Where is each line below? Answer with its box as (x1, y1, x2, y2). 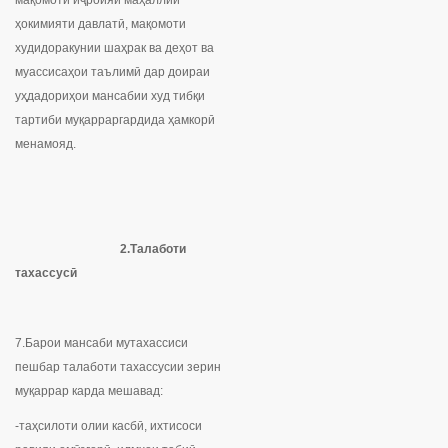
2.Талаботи (15, 242, 186, 257)
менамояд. (15, 137, 76, 152)
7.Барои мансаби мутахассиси (15, 336, 188, 351)
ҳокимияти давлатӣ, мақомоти (15, 17, 186, 32)
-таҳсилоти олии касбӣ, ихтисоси (15, 419, 202, 434)
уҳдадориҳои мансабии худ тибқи (15, 89, 205, 104)
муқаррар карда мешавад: (15, 384, 163, 399)
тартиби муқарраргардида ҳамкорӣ (15, 113, 215, 128)
